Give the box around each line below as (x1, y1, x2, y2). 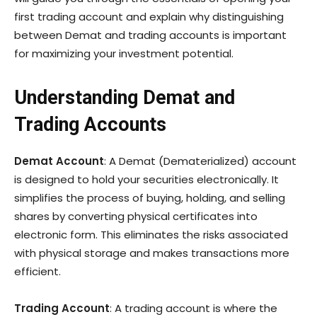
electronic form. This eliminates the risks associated (14, 226, 288, 242)
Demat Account (14, 153, 104, 168)
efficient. (14, 263, 61, 279)
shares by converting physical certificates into (14, 208, 258, 224)
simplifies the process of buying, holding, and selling (14, 190, 285, 205)
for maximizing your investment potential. (14, 45, 234, 61)
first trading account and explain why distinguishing (14, 8, 284, 24)
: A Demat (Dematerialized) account (104, 153, 296, 168)
